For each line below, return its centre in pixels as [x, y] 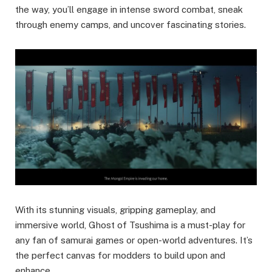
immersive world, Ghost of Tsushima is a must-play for [130, 225]
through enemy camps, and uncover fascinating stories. [131, 25]
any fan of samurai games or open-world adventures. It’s [134, 240]
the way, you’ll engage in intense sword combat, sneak [129, 10]
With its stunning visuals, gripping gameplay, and [115, 210]
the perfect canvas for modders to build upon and [120, 256]
